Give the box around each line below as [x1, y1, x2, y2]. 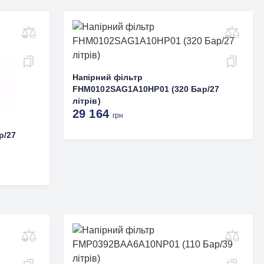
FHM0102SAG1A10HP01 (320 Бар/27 [72, 84, 219, 94]
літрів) [72, 96, 101, 105]
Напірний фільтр [72, 72, 143, 82]
